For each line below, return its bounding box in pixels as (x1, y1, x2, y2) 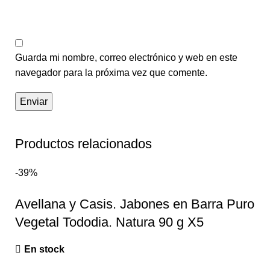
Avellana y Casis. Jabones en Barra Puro (15, 196, 254, 212)
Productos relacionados (15, 136, 152, 151)
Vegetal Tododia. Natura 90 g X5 (15, 214, 204, 230)
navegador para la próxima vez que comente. (15, 67, 207, 78)
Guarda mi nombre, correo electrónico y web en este (15, 52, 237, 63)
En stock (24, 243, 64, 254)
